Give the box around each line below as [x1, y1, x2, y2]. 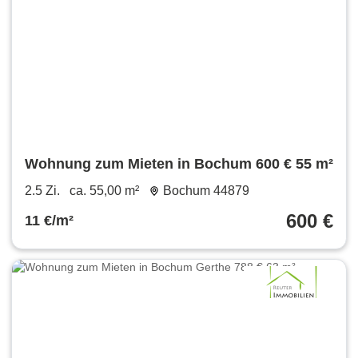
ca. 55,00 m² [70, 183, 139, 197]
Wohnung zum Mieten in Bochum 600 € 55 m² [25, 155, 333, 172]
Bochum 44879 [162, 183, 249, 197]
